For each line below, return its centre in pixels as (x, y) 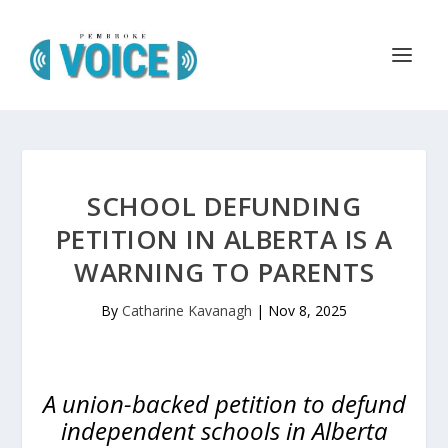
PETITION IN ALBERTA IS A (224, 239)
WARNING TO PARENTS (224, 272)
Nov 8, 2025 (307, 310)
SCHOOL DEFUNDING (224, 206)
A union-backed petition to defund (224, 403)
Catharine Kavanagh (187, 310)
